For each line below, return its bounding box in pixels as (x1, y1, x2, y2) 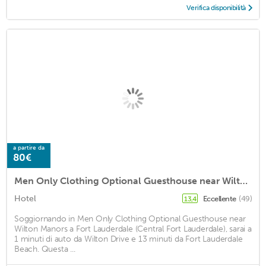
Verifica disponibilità (186, 3, 246, 12)
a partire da (13, 144, 45, 152)
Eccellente (202, 194, 237, 204)
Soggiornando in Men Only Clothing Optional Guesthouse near (14, 214, 246, 224)
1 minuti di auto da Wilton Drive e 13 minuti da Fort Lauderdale (14, 234, 243, 245)
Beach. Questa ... (14, 244, 75, 255)
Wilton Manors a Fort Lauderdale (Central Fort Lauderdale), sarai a (14, 224, 252, 235)
